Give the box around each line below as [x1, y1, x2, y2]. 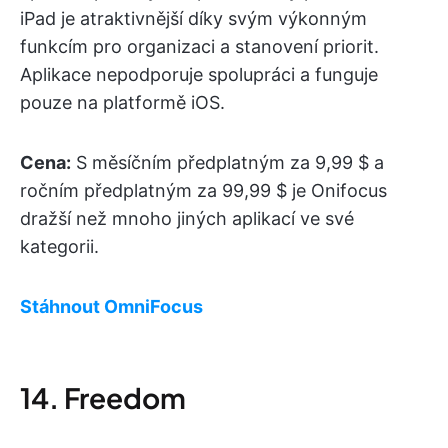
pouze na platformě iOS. [20, 92, 225, 114]
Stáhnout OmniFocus [20, 296, 203, 318]
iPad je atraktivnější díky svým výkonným [20, 8, 367, 30]
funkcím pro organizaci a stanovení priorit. [20, 36, 379, 58]
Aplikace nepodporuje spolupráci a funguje [20, 64, 378, 86]
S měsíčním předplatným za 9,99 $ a [71, 152, 384, 174]
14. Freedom [20, 380, 186, 416]
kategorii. [20, 236, 99, 258]
